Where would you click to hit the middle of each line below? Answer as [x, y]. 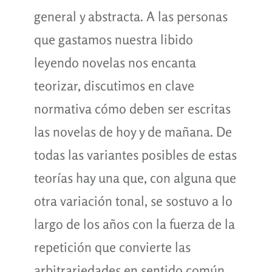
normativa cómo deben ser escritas [132, 108]
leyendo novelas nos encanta [115, 62]
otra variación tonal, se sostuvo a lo [133, 201]
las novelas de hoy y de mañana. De [133, 131]
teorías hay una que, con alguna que [135, 178]
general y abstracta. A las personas [131, 16]
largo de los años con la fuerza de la [134, 224]
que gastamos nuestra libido [113, 39]
